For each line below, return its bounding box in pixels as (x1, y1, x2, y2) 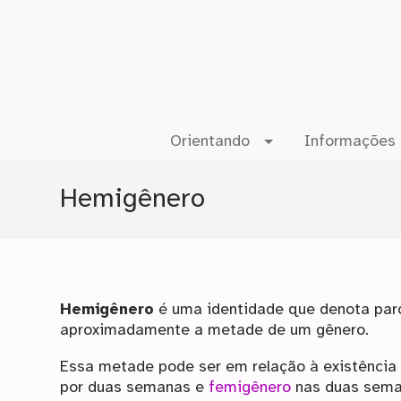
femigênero (209, 379, 292, 396)
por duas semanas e (60, 379, 209, 396)
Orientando (169, 133, 250, 150)
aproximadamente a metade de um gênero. (60, 322, 370, 338)
